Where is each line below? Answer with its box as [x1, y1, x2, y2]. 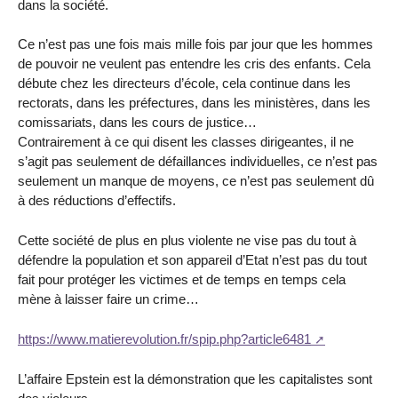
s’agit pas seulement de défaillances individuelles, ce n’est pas [18, 154, 378, 170]
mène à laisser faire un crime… [18, 291, 199, 307]
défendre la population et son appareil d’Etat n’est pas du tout [18, 252, 367, 268]
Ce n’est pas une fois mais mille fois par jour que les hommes [18, 36, 373, 52]
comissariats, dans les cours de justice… [18, 115, 257, 131]
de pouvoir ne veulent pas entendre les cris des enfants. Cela [18, 56, 370, 72]
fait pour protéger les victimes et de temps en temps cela [18, 272, 346, 288]
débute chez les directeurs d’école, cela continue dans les [18, 76, 351, 92]
